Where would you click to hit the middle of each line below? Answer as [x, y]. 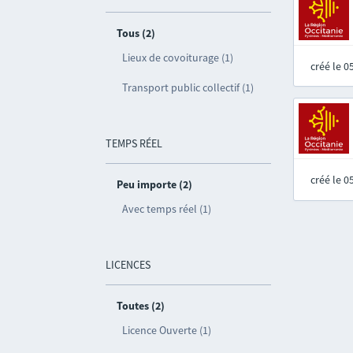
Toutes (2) [141, 306]
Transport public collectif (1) [188, 87]
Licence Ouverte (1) [167, 330]
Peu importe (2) [155, 184]
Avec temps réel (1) [167, 209]
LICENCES [128, 265]
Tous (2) [136, 33]
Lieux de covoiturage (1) [178, 58]
